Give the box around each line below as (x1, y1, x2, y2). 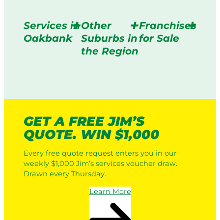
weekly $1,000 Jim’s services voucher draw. (24, 159, 177, 168)
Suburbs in (81, 32, 138, 44)
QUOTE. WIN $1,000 (24, 126, 159, 142)
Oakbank (24, 32, 72, 44)
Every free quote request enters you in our (24, 149, 177, 158)
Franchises (138, 19, 196, 31)
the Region (81, 45, 139, 57)
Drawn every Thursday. (24, 169, 106, 179)
